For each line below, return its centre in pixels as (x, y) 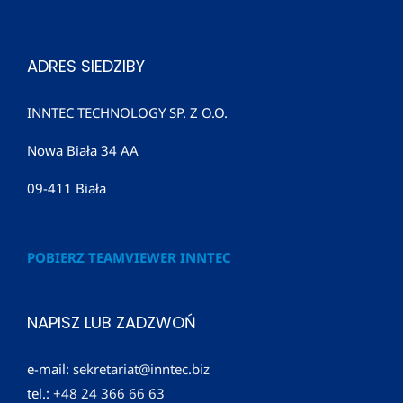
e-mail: (50, 369)
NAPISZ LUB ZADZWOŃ (112, 323)
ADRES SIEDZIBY (86, 67)
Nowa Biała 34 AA (83, 151)
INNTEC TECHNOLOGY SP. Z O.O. (127, 113)
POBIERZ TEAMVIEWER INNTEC (129, 258)
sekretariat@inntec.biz (141, 369)
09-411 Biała (67, 188)
